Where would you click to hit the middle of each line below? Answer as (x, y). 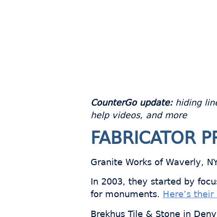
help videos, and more (139, 115)
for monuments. (127, 194)
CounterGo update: (132, 102)
